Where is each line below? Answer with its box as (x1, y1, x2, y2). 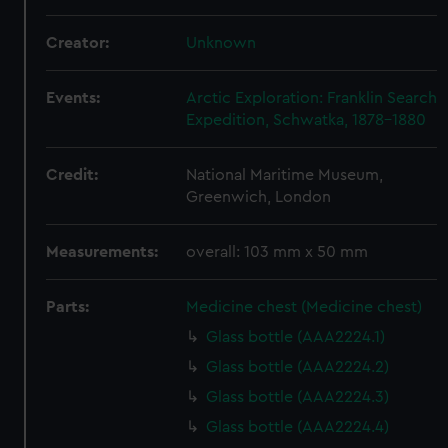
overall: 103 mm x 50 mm (186, 244, 369, 260)
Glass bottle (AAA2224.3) (206, 389, 390, 405)
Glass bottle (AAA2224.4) (206, 419, 390, 435)
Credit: (46, 167, 99, 183)
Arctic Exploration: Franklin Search (186, 90, 438, 106)
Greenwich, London (186, 189, 332, 205)
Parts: (46, 299, 90, 315)
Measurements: (46, 244, 159, 260)
